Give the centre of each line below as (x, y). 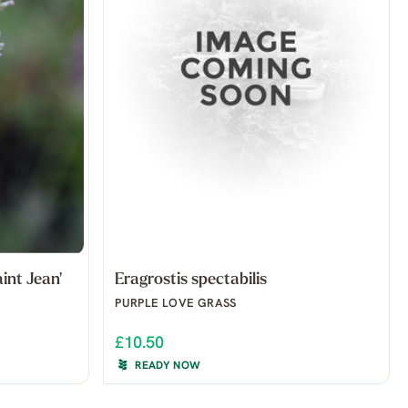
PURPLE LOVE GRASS (176, 303)
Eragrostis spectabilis (191, 280)
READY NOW (168, 366)
